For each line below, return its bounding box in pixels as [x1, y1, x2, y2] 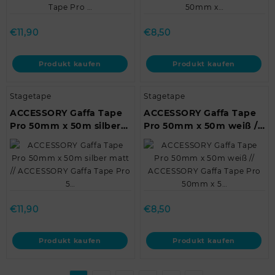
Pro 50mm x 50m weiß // [144, 120, 261, 131]
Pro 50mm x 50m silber [10, 120, 121, 131]
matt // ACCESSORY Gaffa [10, 133, 131, 144]
